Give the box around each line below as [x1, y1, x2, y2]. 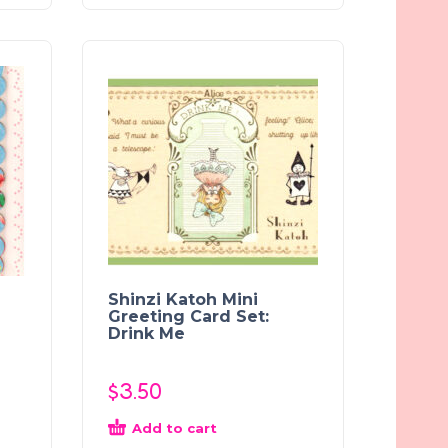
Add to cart [132, 419, 217, 436]
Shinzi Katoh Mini [108, 289, 258, 309]
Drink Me [108, 323, 185, 343]
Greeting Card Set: [108, 306, 269, 326]
